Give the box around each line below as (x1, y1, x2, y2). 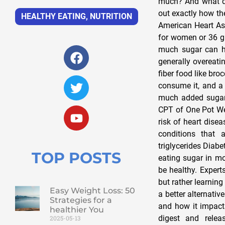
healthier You (49, 205, 104, 215)
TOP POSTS (32, 149, 122, 168)
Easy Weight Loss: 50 (49, 186, 135, 196)
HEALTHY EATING (21, 12, 86, 22)
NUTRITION (89, 12, 132, 22)
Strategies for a (49, 195, 112, 205)
